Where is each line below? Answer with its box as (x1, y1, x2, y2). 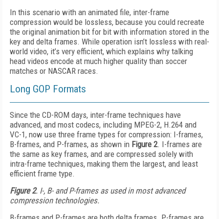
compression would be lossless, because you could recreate (10, 17, 204, 27)
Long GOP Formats (10, 83, 86, 95)
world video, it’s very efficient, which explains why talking (10, 46, 193, 56)
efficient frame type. (10, 169, 75, 178)
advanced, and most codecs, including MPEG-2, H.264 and (10, 120, 197, 130)
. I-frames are (157, 139, 202, 149)
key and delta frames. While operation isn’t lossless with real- (10, 37, 209, 46)
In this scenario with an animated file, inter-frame (10, 7, 169, 17)
